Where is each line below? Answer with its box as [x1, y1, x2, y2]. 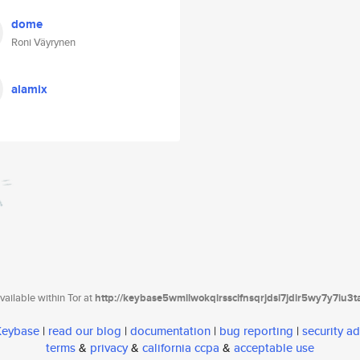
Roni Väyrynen [11, 35, 76, 50]
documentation [130, 322, 211, 340]
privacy [90, 339, 128, 357]
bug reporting [219, 322, 293, 340]
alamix [11, 80, 47, 98]
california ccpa [142, 339, 219, 357]
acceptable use [234, 339, 314, 357]
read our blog [48, 322, 121, 340]
